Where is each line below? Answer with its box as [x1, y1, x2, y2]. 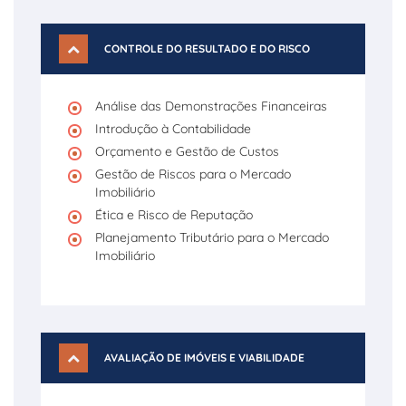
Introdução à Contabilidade [95, 121, 251, 137]
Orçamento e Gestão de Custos [95, 143, 279, 159]
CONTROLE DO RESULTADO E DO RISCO [104, 42, 310, 55]
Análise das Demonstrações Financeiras [95, 98, 327, 114]
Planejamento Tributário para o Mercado [95, 229, 329, 246]
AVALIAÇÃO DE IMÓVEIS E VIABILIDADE [104, 351, 304, 364]
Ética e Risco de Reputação [95, 207, 253, 223]
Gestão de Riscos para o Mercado [95, 166, 291, 182]
